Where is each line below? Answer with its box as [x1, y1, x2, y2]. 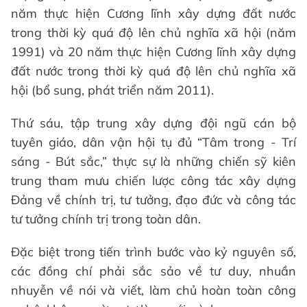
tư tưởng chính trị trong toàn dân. [11, 210, 201, 227]
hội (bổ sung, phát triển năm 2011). [11, 82, 214, 98]
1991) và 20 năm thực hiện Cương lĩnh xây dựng [11, 43, 296, 60]
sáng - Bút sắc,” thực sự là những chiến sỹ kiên [11, 153, 296, 169]
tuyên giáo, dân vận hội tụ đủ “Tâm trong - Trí [11, 134, 296, 150]
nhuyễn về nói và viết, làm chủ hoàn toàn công [11, 282, 296, 298]
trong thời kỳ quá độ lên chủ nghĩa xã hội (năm [11, 24, 296, 40]
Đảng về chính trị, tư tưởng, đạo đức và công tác [11, 191, 296, 208]
